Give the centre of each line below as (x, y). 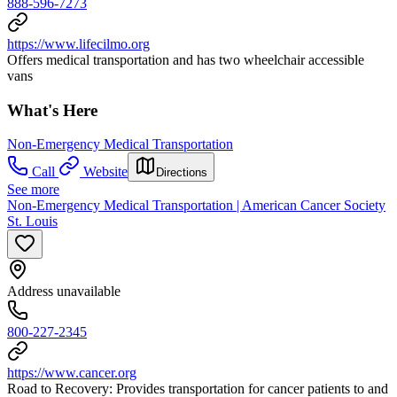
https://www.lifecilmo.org (78, 43)
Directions (182, 173)
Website (105, 172)
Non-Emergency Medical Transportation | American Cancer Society (196, 206)
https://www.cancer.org (72, 373)
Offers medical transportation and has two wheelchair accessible (186, 59)
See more (33, 190)
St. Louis (32, 222)
